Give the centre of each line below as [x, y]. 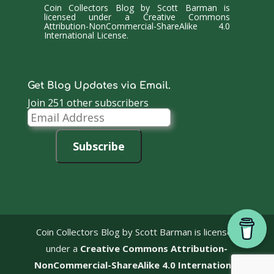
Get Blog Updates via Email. [99, 85]
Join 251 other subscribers [88, 102]
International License [85, 35]
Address [45, 123]
